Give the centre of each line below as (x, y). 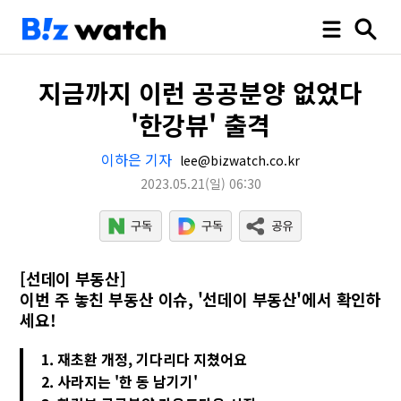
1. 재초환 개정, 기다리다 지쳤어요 (145, 359)
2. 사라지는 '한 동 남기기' (120, 381)
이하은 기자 (137, 159)
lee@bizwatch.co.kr (238, 160)
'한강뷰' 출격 (200, 124)
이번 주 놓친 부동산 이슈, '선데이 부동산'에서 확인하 (200, 299)
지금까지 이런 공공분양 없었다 (200, 92)
